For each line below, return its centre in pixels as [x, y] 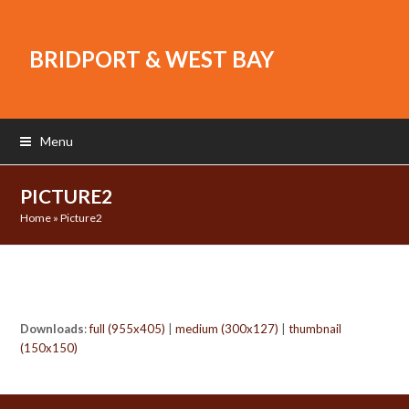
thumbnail [315, 329]
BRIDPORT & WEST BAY [152, 59]
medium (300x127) [227, 329]
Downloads [52, 329]
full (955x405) [128, 329]
